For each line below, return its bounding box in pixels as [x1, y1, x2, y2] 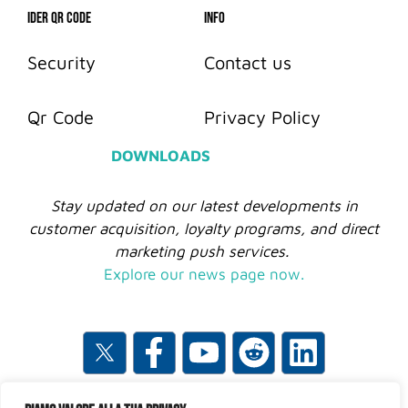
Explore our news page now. [104, 264, 304, 283]
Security [27, 51, 96, 73]
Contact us [204, 51, 291, 73]
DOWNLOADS [110, 146, 210, 165]
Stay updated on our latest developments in [50, 196, 358, 215]
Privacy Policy [204, 106, 321, 127]
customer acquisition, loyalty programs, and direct [29, 219, 379, 238]
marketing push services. [115, 241, 293, 260]
